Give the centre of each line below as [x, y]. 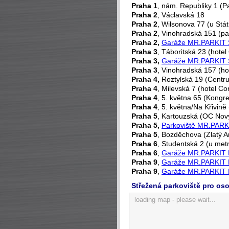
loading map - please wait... [175, 200]
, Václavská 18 [181, 15]
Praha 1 [144, 6]
